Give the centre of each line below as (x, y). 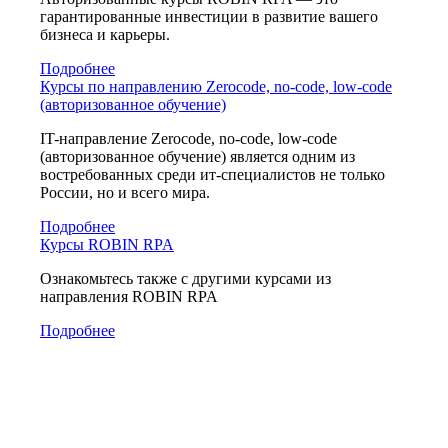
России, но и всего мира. (125, 193)
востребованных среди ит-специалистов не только (212, 175)
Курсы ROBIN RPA (107, 245)
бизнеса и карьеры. (105, 35)
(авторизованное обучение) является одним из (197, 157)
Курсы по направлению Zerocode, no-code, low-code (216, 87)
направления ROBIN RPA (129, 297)
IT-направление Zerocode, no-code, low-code (188, 139)
